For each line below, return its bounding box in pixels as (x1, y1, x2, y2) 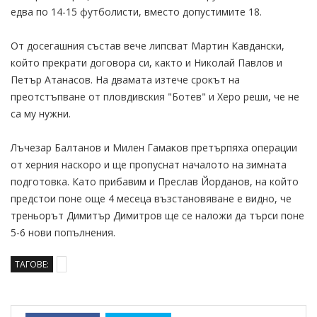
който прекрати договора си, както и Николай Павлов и (11, 55, 282, 69)
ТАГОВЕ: (15, 258, 49, 270)
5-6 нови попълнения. (11, 225, 115, 239)
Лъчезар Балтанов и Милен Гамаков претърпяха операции (11, 140, 297, 154)
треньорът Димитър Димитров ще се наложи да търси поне (11, 208, 304, 222)
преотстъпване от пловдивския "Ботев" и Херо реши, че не (11, 89, 299, 103)
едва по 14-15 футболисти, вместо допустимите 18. (11, 4, 262, 18)
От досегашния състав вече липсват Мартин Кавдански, (11, 38, 284, 52)
